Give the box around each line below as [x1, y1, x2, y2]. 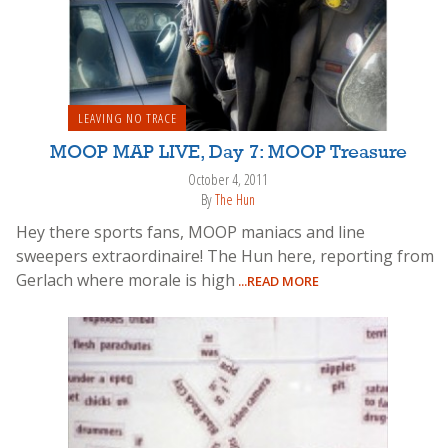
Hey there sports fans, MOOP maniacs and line [16, 220, 365, 243]
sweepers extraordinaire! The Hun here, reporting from [16, 244, 434, 267]
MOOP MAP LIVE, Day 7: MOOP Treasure [49, 142, 407, 163]
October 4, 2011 [188, 169, 268, 189]
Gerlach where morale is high [16, 268, 235, 291]
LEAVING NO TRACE [77, 108, 177, 127]
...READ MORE [235, 271, 319, 290]
